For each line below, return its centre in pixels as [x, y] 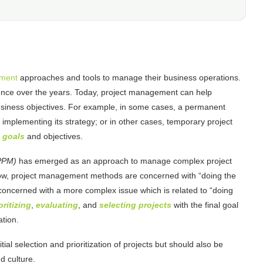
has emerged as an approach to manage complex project [124, 161]
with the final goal [205, 205]
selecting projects [135, 205]
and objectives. [54, 136]
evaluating [57, 205]
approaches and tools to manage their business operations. [129, 77]
